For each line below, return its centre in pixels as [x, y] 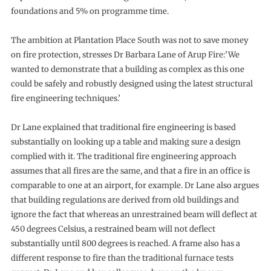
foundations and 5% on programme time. [90, 11]
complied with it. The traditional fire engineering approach [123, 156]
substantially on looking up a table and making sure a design [126, 142]
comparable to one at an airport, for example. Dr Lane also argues [135, 185]
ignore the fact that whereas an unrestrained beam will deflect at [134, 214]
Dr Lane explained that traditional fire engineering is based [123, 127]
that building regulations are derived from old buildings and [125, 200]
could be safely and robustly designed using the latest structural [132, 83]
